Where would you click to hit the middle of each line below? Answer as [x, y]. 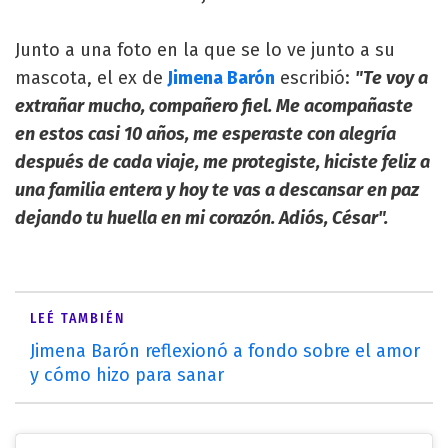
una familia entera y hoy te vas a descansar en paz [217, 189]
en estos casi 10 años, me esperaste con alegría [205, 133]
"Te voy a [391, 77]
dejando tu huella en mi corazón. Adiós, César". [201, 217]
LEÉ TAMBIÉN [77, 318]
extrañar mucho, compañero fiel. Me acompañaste [214, 105]
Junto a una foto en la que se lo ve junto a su [205, 49]
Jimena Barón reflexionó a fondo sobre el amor [225, 350]
